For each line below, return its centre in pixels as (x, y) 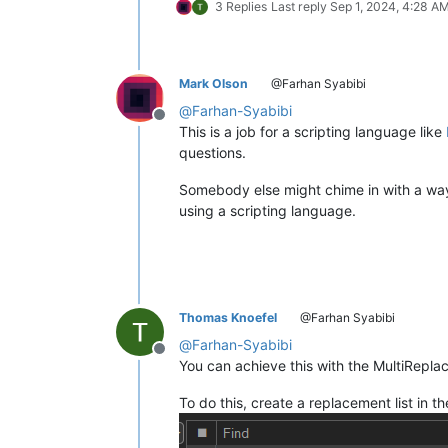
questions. (212, 152)
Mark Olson (213, 83)
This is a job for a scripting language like (312, 131)
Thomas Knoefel (228, 317)
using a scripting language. (267, 210)
